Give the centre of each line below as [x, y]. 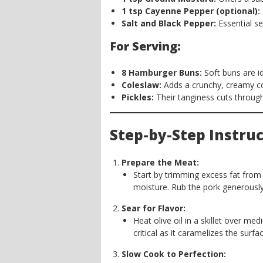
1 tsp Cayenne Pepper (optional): [191, 11]
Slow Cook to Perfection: [174, 254]
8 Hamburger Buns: [162, 73]
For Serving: [145, 46]
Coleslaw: [141, 85]
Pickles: [138, 97]
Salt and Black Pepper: [169, 23]
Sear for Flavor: [154, 208]
